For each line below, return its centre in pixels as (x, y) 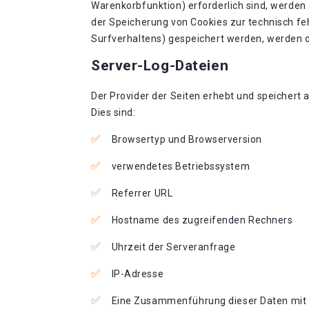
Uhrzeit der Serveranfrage (173, 247)
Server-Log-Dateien (160, 66)
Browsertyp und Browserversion (187, 139)
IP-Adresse (138, 274)
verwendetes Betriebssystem (181, 166)
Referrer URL (142, 193)
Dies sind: (113, 112)
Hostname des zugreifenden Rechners (202, 220)
